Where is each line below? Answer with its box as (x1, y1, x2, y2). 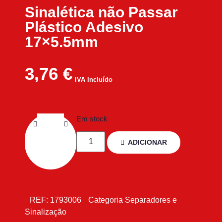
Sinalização (25, 208, 66, 217)
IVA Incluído (75, 76, 112, 84)
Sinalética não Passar (25, 4, 178, 21)
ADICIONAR (128, 138, 167, 147)
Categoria (88, 196, 123, 205)
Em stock (76, 114, 108, 123)
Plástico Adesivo (25, 19, 143, 36)
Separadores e (125, 196, 177, 205)
